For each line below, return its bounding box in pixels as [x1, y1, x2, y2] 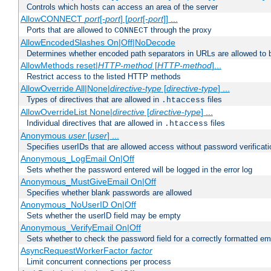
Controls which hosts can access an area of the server [27, 2, 218, 12]
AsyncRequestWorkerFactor [20, 246, 131, 256]
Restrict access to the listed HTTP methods [27, 72, 181, 82]
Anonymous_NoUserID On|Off [20, 200, 136, 210]
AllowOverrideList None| [20, 107, 113, 117]
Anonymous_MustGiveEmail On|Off [20, 177, 156, 187]
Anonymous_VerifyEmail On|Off [20, 223, 141, 233]
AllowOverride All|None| [20, 83, 110, 94]
